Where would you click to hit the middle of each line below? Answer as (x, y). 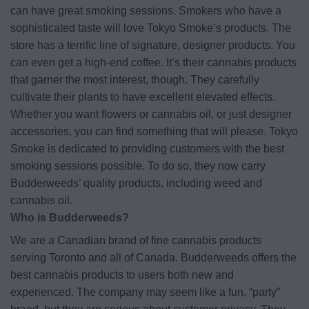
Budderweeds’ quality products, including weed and (136, 183)
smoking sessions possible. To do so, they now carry (138, 166)
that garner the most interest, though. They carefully (135, 80)
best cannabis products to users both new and (122, 275)
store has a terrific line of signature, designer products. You (153, 46)
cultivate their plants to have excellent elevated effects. (143, 97)
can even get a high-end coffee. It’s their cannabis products (153, 63)
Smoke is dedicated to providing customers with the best (147, 149)
